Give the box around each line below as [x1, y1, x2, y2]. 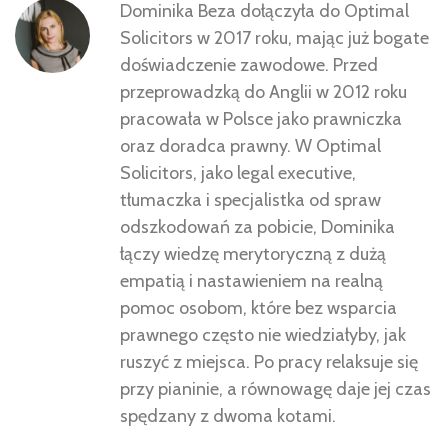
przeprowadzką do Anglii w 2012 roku [120, 81, 407, 104]
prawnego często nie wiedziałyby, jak [120, 324, 406, 347]
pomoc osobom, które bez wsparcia [120, 297, 397, 320]
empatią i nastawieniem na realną [120, 270, 383, 293]
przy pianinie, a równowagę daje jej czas [120, 378, 431, 401]
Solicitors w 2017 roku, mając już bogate [120, 27, 429, 50]
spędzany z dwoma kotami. [120, 405, 336, 428]
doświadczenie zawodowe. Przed [120, 54, 378, 77]
